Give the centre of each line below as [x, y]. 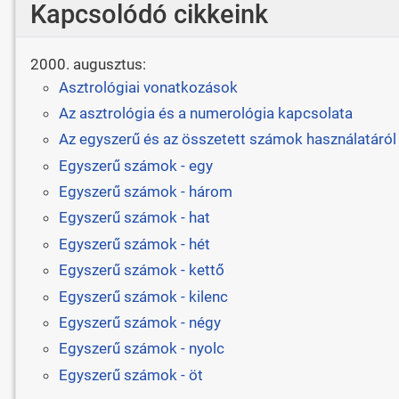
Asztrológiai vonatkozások [148, 87]
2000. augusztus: [88, 65]
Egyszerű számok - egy [135, 165]
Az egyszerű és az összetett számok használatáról [227, 139]
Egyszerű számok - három [145, 192]
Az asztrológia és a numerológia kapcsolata [205, 113]
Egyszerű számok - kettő [141, 270]
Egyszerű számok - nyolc [141, 349]
